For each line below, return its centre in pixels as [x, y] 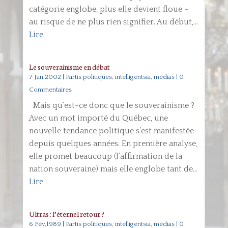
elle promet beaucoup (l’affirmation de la [105, 156]
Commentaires [50, 90]
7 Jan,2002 [45, 77]
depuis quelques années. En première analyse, [113, 144]
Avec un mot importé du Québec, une [98, 118]
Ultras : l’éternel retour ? [66, 214]
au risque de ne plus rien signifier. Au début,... [113, 22]
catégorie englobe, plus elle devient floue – [109, 9]
